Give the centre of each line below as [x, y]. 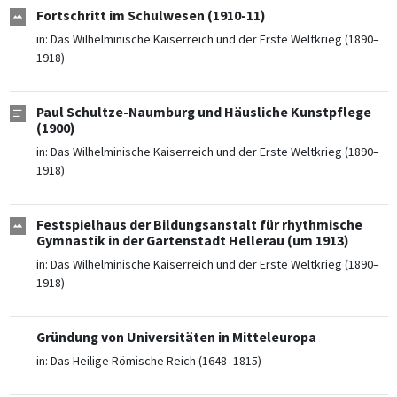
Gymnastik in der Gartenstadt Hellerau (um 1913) [192, 241]
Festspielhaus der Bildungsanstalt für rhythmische [199, 225]
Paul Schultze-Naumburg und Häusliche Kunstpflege [203, 113]
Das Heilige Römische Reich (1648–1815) [156, 361]
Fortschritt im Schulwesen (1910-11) [151, 16]
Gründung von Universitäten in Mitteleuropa [176, 338]
